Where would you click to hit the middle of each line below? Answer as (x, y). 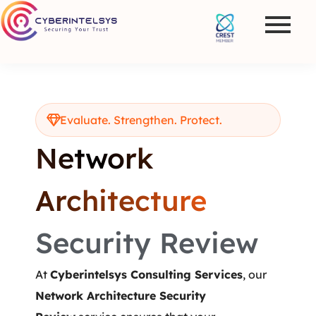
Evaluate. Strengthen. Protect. (141, 120)
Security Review (147, 243)
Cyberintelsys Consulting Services (146, 274)
